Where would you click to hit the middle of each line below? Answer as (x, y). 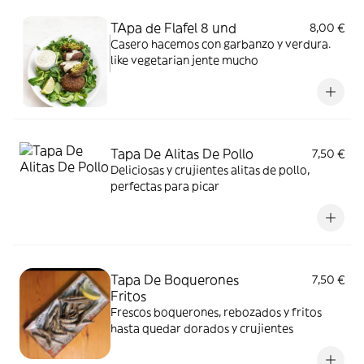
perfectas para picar (165, 186)
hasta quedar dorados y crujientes (202, 328)
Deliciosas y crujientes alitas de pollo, (210, 170)
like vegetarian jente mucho (184, 60)
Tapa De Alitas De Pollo (182, 154)
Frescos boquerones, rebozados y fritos (216, 312)
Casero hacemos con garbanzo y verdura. (221, 44)
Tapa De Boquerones (175, 279)
